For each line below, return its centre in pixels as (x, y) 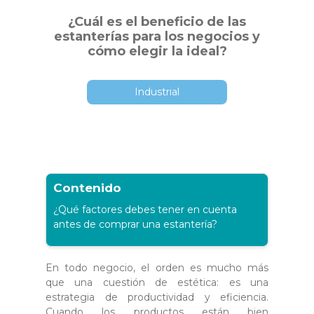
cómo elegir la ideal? (157, 51)
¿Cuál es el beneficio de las (157, 21)
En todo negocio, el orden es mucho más (157, 267)
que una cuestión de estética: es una (157, 282)
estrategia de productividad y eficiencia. (157, 297)
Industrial (157, 91)
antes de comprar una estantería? (135, 224)
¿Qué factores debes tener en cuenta (145, 209)
